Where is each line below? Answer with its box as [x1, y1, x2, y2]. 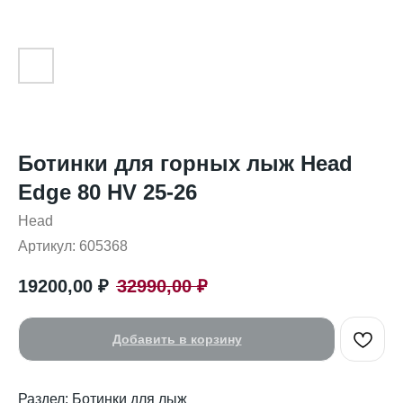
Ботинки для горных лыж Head [18, 151, 353, 175]
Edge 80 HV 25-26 [18, 180, 197, 204]
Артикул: [18, 238, 79, 254]
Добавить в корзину [112, 332, 242, 347]
